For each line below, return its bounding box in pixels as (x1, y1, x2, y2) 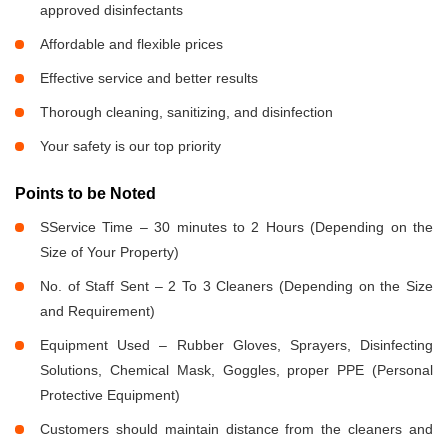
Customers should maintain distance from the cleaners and (40, 420, 433, 437)
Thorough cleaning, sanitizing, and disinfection (40, 103, 333, 120)
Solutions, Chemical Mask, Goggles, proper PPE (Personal (40, 361, 433, 378)
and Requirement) (40, 302, 155, 319)
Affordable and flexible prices (40, 35, 223, 52)
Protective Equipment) (40, 386, 180, 403)
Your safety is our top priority (40, 137, 221, 154)
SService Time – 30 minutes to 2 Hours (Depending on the (40, 218, 433, 235)
